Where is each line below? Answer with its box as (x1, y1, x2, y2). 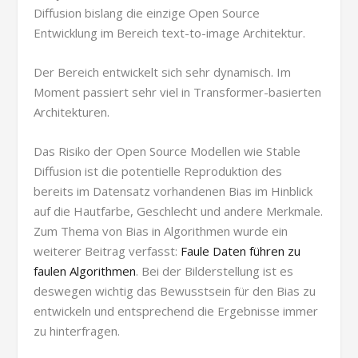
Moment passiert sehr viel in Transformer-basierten (34, 83, 322, 100)
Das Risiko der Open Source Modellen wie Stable (34, 142, 301, 159)
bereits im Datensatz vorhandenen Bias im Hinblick (34, 182, 313, 199)
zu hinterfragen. (34, 322, 121, 339)
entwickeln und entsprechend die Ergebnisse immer (34, 302, 319, 319)
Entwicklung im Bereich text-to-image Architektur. (34, 24, 306, 41)
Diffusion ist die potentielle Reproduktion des (34, 162, 283, 179)
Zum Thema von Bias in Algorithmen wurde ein (34, 222, 288, 239)
